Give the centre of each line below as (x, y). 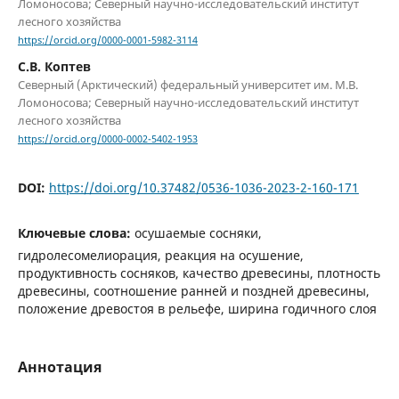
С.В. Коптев (54, 67)
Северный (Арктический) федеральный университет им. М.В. (187, 85)
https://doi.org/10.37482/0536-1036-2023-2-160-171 (204, 188)
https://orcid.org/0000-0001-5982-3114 (107, 41)
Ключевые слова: (76, 232)
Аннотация (59, 366)
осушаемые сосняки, (198, 232)
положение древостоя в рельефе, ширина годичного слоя (197, 308)
